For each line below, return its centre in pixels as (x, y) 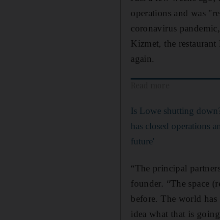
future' (143, 141)
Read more (150, 85)
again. (143, 58)
